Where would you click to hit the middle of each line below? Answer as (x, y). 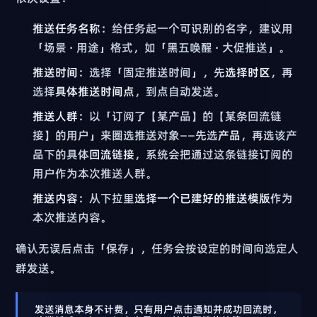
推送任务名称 (67, 28)
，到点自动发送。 (180, 91)
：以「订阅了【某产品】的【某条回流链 (180, 116)
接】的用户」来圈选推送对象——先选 (126, 135)
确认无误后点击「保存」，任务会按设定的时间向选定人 (157, 248)
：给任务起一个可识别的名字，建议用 (197, 28)
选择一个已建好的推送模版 (203, 198)
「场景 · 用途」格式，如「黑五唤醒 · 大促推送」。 (162, 47)
